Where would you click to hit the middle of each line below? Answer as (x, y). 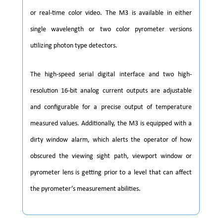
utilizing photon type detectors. (74, 46)
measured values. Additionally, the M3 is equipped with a (111, 123)
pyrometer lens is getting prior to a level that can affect (111, 172)
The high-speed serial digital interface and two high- (111, 74)
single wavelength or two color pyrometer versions (111, 29)
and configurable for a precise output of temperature (111, 107)
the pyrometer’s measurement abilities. (85, 189)
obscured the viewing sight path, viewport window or (111, 156)
